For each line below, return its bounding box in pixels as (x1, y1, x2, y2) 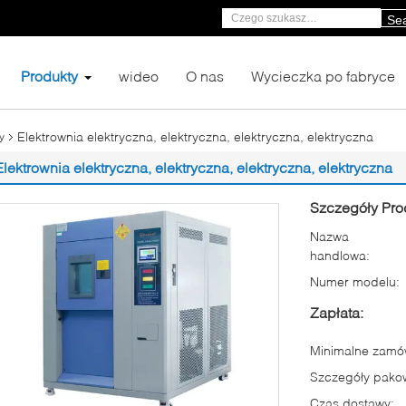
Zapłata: (310, 304, 363, 321)
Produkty (21, 67, 78, 84)
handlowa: (310, 247, 370, 263)
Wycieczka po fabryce (251, 67, 395, 84)
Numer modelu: (310, 274, 400, 289)
